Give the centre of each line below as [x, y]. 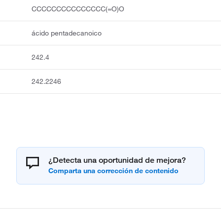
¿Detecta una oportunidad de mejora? [117, 160]
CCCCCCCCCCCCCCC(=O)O [78, 9]
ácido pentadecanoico [67, 33]
